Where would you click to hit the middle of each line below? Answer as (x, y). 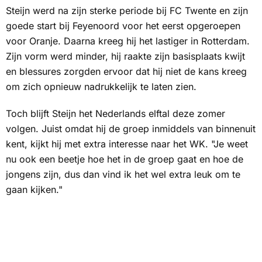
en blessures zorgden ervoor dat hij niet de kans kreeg (126, 72)
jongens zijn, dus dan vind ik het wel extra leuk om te (123, 175)
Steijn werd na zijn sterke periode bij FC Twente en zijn (127, 11)
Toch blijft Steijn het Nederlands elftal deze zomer (116, 114)
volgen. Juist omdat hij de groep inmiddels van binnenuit (131, 129)
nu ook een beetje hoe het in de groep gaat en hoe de (125, 159)
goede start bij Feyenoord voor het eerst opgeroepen (123, 26)
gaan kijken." (34, 190)
